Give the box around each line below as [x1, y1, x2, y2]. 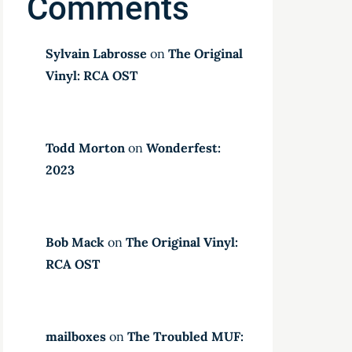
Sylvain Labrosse [46, 46, 148, 61]
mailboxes [46, 328, 107, 344]
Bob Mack [46, 234, 105, 250]
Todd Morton [46, 140, 126, 156]
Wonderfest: [146, 140, 222, 156]
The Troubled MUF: [127, 328, 244, 344]
